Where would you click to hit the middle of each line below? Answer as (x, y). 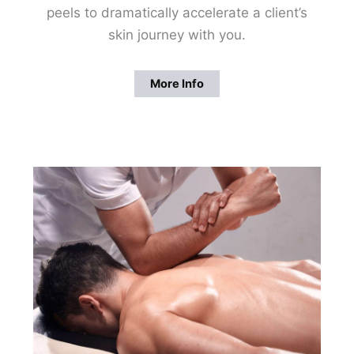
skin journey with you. (177, 35)
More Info (177, 84)
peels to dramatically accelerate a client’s (177, 13)
